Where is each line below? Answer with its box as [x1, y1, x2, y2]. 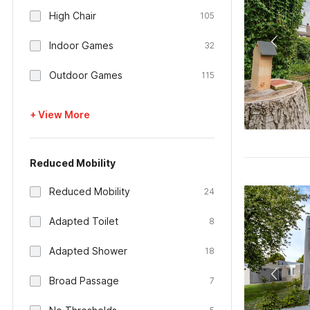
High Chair [49, 10, 96, 21]
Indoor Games [49, 39, 113, 51]
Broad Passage [49, 275, 119, 286]
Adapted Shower [49, 245, 127, 257]
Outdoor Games [49, 69, 122, 81]
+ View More [30, 109, 90, 120]
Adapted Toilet [49, 215, 118, 227]
